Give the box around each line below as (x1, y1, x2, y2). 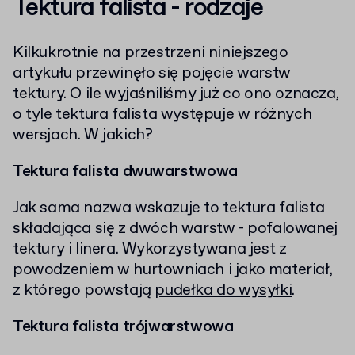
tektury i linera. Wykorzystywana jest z (13, 239, 287, 261)
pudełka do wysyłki (155, 280, 292, 302)
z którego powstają (13, 280, 155, 302)
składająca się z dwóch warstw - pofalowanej (13, 218, 338, 240)
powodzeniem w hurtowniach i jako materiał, (13, 259, 333, 281)
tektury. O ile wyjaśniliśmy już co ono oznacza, (13, 83, 339, 105)
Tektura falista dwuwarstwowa (13, 161, 238, 183)
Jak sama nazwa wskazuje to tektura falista (13, 197, 325, 219)
